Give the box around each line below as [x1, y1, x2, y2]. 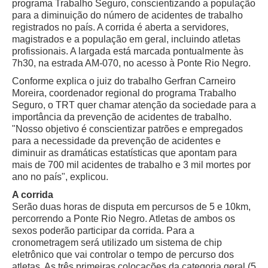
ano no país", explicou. [12, 171, 108, 182]
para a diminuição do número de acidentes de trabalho [12, 10, 243, 20]
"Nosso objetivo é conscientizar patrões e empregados [12, 123, 243, 134]
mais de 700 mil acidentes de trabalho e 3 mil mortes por [12, 159, 251, 170]
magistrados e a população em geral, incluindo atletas [12, 33, 240, 44]
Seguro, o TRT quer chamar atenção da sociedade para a [12, 99, 256, 110]
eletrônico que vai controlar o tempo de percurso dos [12, 249, 234, 260]
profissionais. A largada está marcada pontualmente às [12, 45, 243, 56]
